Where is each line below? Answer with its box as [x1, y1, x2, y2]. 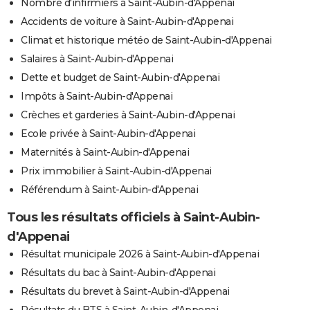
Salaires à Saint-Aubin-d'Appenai [21, 52, 173, 65]
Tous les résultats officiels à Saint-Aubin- [7, 209, 260, 225]
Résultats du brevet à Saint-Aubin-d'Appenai [21, 284, 230, 298]
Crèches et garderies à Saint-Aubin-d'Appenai [21, 108, 235, 121]
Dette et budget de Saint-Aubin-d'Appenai [21, 71, 219, 84]
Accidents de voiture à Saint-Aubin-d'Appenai [21, 15, 233, 28]
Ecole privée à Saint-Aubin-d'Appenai [21, 127, 195, 140]
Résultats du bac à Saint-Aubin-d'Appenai [21, 266, 215, 279]
